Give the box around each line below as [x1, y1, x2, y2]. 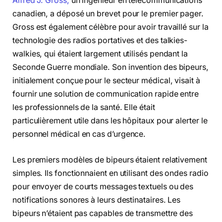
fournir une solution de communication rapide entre [12, 89, 199, 99]
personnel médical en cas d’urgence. [12, 129, 146, 139]
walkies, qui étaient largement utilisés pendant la [12, 49, 188, 59]
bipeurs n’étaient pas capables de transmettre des [12, 208, 193, 218]
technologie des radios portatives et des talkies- [12, 36, 188, 46]
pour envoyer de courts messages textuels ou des [12, 181, 194, 191]
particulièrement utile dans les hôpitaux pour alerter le [12, 116, 208, 126]
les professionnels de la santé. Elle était [12, 103, 155, 112]
